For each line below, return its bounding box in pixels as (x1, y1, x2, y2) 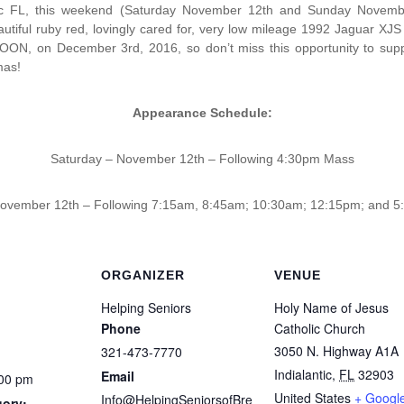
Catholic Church (274, 319, 365, 337)
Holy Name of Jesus (274, 298, 389, 317)
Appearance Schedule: (132, 106, 272, 120)
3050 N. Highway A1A (274, 342, 399, 360)
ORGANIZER (101, 268, 185, 282)
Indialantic (274, 365, 332, 383)
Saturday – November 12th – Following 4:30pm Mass (50, 151, 354, 166)
